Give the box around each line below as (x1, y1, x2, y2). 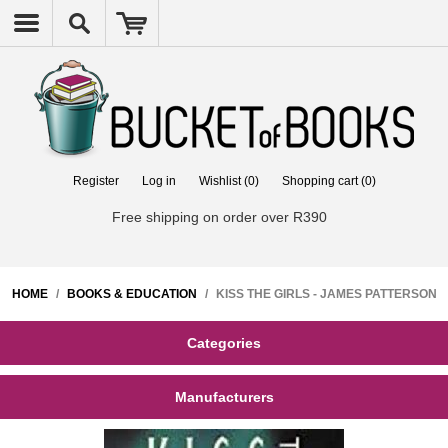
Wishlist (198, 174, 241, 188)
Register (72, 174, 119, 188)
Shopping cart (281, 174, 358, 188)
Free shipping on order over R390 (111, 209, 327, 225)
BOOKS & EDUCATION (66, 287, 197, 301)
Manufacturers (174, 389, 274, 405)
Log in (141, 174, 176, 188)
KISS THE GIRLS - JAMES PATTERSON (215, 287, 437, 301)
